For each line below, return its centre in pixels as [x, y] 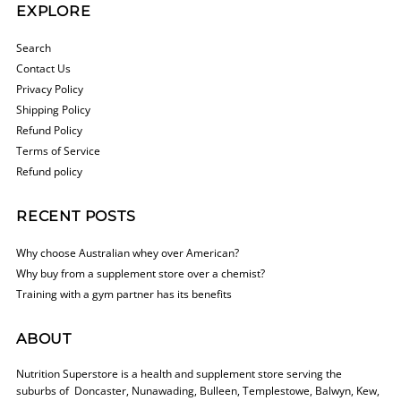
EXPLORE [54, 11]
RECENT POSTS [76, 216]
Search [34, 47]
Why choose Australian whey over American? [128, 252]
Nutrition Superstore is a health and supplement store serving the [179, 373]
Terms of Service [59, 150]
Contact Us [44, 68]
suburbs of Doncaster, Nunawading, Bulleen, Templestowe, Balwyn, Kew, [198, 390]
